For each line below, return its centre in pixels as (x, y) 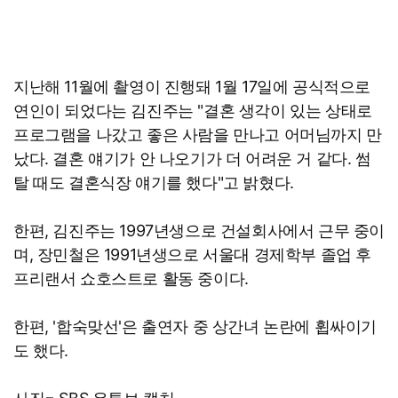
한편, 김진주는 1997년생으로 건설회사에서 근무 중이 (199, 231)
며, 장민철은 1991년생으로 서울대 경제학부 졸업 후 (193, 255)
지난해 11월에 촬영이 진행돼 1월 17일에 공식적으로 (192, 87)
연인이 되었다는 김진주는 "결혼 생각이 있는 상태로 (193, 111)
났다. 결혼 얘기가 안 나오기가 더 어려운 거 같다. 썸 (192, 159)
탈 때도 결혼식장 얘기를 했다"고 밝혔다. (154, 183)
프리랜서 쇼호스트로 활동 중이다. (131, 279)
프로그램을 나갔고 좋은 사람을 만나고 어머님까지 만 (198, 135)
